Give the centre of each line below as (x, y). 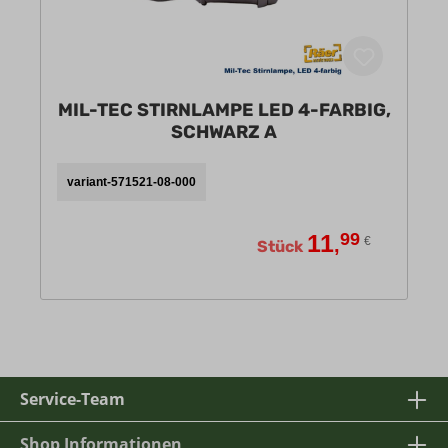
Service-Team (72, 398)
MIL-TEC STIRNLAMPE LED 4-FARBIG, (224, 110)
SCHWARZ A (270, 132)
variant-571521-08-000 (131, 182)
